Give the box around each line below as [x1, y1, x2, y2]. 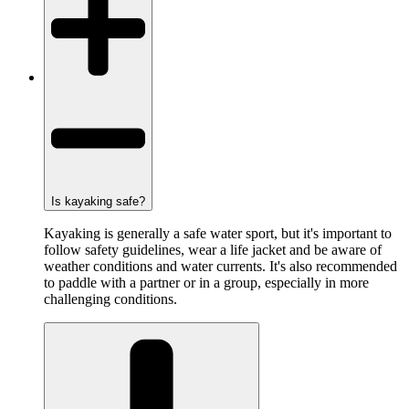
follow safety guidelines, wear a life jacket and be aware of [44, 242, 382, 258]
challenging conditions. [44, 291, 177, 308]
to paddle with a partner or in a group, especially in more [44, 275, 369, 291]
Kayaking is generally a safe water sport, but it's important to [44, 225, 392, 242]
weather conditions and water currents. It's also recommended [44, 258, 397, 275]
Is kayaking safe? [51, 194, 145, 209]
